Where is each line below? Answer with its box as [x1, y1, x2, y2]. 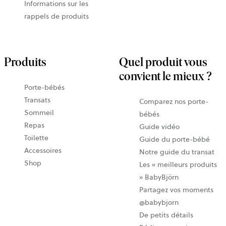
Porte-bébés [24, 82, 65, 92]
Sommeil [24, 107, 54, 118]
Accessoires [24, 145, 62, 155]
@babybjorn [139, 197, 179, 207]
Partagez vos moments [139, 184, 213, 195]
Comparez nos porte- [139, 96, 208, 106]
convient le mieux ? [119, 68, 211, 83]
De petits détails [139, 209, 193, 220]
